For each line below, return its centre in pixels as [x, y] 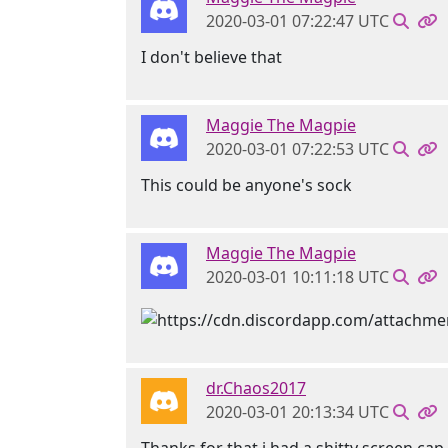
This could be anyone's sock [246, 184]
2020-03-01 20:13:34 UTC [297, 412]
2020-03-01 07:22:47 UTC [297, 20]
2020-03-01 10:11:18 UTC [297, 276]
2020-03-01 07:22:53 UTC [297, 148]
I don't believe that [211, 56]
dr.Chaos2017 [256, 388]
